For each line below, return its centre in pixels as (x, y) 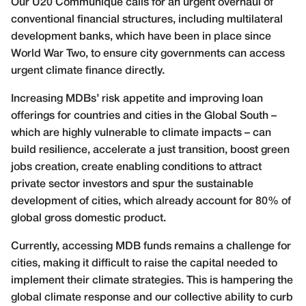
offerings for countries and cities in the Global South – (144, 116)
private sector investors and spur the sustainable (132, 184)
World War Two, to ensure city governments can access (148, 54)
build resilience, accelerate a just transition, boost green (150, 150)
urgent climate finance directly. (88, 71)
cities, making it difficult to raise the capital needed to (144, 263)
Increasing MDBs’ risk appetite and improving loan (137, 99)
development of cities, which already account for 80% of (151, 201)
